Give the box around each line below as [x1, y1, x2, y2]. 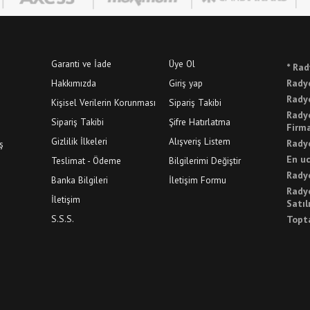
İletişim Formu [169, 174, 226, 187]
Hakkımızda [51, 77, 96, 90]
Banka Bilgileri [51, 174, 108, 187]
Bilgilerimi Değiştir [169, 154, 241, 167]
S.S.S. [51, 212, 74, 226]
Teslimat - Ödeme [51, 154, 121, 167]
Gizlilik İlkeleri [51, 135, 107, 148]
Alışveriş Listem [169, 135, 230, 148]
